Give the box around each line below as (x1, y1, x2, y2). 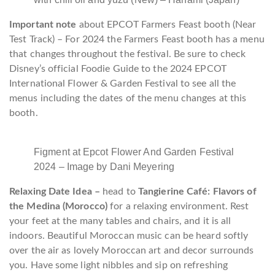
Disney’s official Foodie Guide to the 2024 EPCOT (9, 63, 227, 74)
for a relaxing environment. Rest (110, 201, 249, 211)
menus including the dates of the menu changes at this (9, 93, 247, 103)
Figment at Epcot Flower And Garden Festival (34, 146, 234, 157)
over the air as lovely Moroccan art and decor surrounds (9, 245, 254, 255)
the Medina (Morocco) (9, 201, 110, 211)
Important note (9, 19, 79, 29)
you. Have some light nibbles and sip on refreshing (9, 260, 228, 270)
